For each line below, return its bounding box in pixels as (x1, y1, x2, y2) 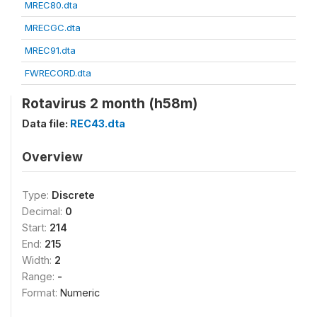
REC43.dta (70, 117, 125, 130)
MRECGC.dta (25, 22, 81, 34)
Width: (22, 254, 54, 267)
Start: (22, 221, 50, 234)
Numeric (60, 287, 100, 299)
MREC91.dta (25, 45, 76, 57)
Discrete (52, 189, 95, 202)
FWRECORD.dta (25, 67, 91, 79)
